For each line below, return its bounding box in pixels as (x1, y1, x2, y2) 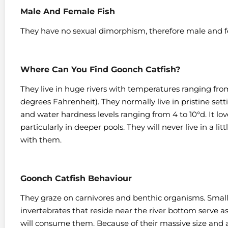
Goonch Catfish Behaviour (20, 173, 132, 183)
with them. (20, 134, 62, 145)
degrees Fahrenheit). (20, 96, 101, 106)
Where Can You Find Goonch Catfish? (20, 64, 180, 74)
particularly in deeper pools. (20, 122, 127, 132)
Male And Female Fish (20, 6, 115, 16)
